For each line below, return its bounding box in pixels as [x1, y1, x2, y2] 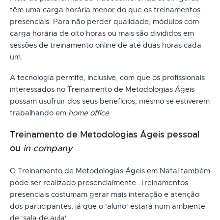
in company [23, 142, 73, 154]
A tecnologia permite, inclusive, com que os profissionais [10, 73, 205, 82]
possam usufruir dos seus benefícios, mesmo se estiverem [10, 96, 210, 106]
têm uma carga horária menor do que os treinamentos [10, 5, 200, 14]
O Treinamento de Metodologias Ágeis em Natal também [10, 166, 210, 175]
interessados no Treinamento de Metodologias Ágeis [10, 84, 194, 94]
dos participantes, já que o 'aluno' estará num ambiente [10, 201, 205, 211]
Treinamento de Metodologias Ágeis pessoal [10, 129, 199, 140]
